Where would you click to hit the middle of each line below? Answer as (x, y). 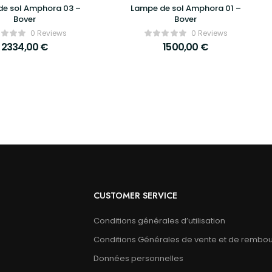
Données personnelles (138, 258)
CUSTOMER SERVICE (135, 195)
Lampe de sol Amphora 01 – (185, 8)
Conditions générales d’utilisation (159, 220)
